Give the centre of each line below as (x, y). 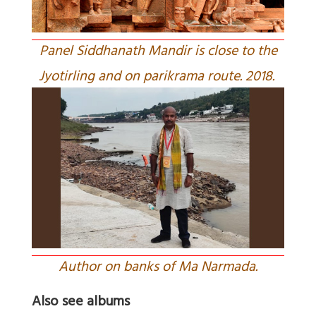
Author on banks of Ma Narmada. (158, 269)
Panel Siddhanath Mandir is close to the (158, 52)
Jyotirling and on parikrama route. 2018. (158, 78)
